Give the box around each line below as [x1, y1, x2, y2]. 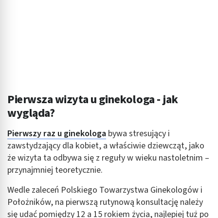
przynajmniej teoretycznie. [7, 164, 103, 177]
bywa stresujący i [106, 127, 170, 140]
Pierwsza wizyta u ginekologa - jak [7, 91, 178, 109]
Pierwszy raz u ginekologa [7, 127, 106, 140]
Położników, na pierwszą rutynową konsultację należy [7, 196, 203, 209]
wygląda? [7, 105, 55, 122]
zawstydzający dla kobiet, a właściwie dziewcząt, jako [7, 140, 204, 152]
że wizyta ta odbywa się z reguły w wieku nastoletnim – [7, 152, 209, 164]
